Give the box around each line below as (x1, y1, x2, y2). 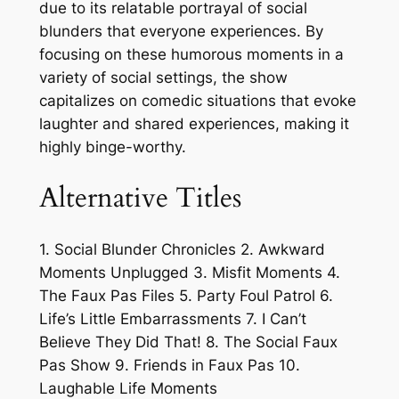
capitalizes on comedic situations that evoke (38, 92, 356, 110)
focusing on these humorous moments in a (38, 45, 344, 64)
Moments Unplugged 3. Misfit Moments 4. (38, 263, 340, 281)
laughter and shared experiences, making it (38, 115, 349, 134)
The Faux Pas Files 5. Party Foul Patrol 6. (38, 286, 333, 305)
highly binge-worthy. (38, 138, 186, 157)
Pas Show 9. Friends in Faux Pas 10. (38, 355, 300, 374)
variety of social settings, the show (38, 69, 288, 87)
